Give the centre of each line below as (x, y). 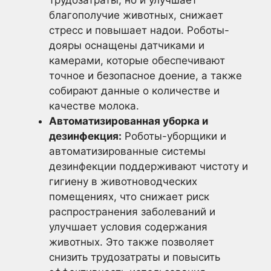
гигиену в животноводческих (123, 182)
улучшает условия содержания (128, 227)
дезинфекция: (85, 136)
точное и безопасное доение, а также (145, 76)
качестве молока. (94, 106)
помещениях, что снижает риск (129, 197)
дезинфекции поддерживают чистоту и (149, 167)
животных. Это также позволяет (132, 242)
